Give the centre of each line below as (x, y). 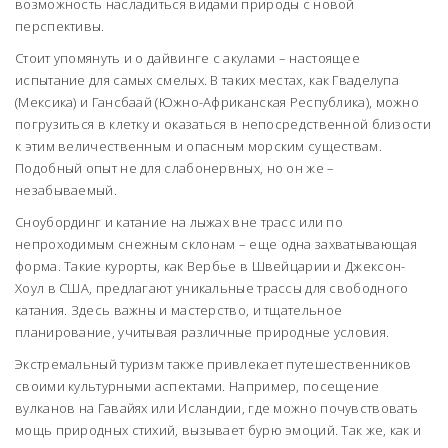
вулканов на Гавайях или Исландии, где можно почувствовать (217, 408)
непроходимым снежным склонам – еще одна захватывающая (216, 244)
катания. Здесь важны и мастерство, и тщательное (179, 310)
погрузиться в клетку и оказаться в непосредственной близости (223, 124)
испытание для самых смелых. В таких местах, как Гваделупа (207, 80)
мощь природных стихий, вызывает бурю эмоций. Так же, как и (218, 430)
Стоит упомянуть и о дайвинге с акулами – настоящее (187, 58)
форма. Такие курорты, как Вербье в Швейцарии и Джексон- (210, 266)
